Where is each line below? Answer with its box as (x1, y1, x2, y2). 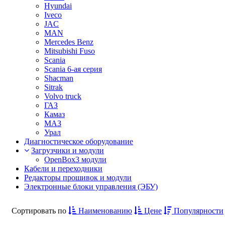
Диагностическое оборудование (24, 137, 133, 146)
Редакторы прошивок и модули (24, 173, 132, 182)
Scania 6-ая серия (44, 65, 102, 74)
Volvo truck (44, 92, 81, 101)
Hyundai (44, 2, 72, 11)
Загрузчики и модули (31, 146, 104, 155)
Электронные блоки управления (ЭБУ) (24, 182, 158, 191)
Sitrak (44, 83, 63, 92)
